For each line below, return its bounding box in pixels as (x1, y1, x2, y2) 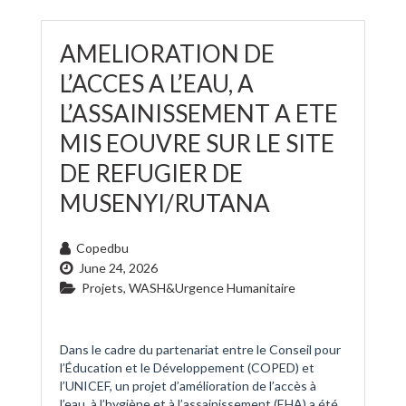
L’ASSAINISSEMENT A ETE (60, 99, 338, 129)
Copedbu (76, 240, 129, 256)
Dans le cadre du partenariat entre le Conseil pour (60, 342, 341, 358)
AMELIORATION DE (60, 39, 275, 69)
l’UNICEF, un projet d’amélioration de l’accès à (60, 378, 316, 394)
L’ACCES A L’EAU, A (60, 69, 254, 99)
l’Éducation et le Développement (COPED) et (60, 360, 314, 376)
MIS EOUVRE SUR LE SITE (60, 129, 334, 159)
